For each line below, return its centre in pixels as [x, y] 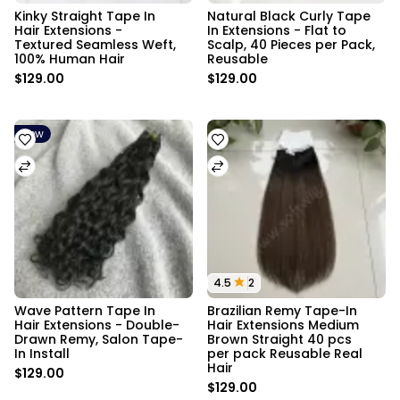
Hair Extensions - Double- [97, 325]
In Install [42, 354]
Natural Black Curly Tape [291, 16]
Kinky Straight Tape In [87, 16]
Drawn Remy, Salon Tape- [99, 339]
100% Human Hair [70, 59]
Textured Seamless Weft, [97, 45]
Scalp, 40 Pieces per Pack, [293, 45]
